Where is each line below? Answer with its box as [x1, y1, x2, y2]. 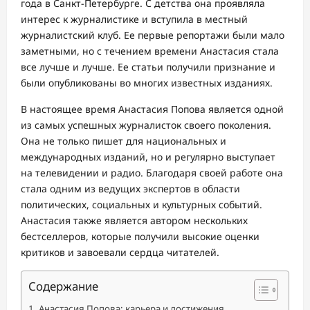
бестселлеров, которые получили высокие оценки [21, 230, 259, 243]
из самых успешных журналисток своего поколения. [21, 118, 271, 131]
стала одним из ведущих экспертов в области [21, 182, 240, 195]
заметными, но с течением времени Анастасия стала [21, 44, 279, 57]
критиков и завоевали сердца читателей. [21, 246, 219, 259]
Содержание [28, 278, 98, 294]
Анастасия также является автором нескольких [21, 214, 248, 227]
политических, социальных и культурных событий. [21, 198, 262, 211]
